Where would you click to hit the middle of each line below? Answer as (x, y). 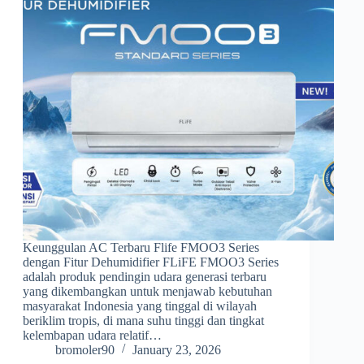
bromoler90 (84, 349)
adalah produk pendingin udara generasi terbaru (144, 276)
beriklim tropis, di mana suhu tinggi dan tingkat (143, 320)
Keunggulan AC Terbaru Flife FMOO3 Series (141, 247)
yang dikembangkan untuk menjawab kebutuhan (147, 291)
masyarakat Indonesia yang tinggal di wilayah (139, 305)
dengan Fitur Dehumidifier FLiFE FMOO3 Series (150, 262)
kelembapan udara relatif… (92, 335)
